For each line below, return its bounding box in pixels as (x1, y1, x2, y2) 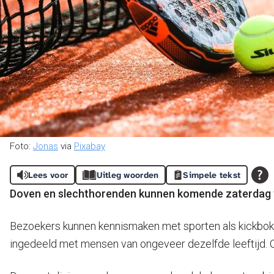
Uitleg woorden (96, 169, 159, 180)
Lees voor (28, 169, 68, 180)
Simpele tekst (183, 169, 241, 180)
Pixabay (74, 141, 105, 152)
